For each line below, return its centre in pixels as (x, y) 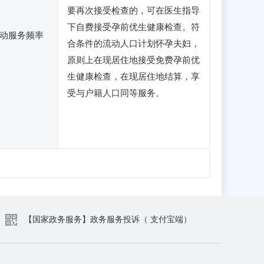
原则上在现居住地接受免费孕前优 (133, 60)
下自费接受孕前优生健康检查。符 (133, 27)
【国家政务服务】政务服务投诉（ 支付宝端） (108, 220)
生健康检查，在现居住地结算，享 (133, 77)
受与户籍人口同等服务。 (116, 93)
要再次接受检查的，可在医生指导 (133, 11)
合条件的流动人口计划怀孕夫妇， (133, 44)
